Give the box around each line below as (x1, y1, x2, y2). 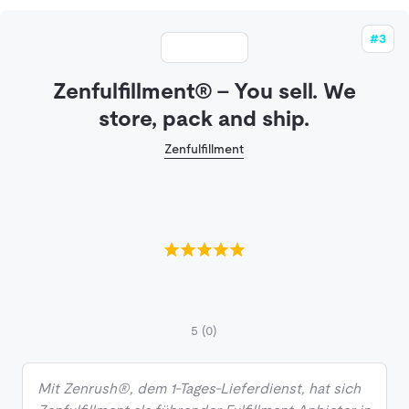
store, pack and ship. (99, 106, 310, 131)
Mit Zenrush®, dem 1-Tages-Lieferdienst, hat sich (37, 380, 361, 398)
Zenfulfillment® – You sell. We (52, 79, 356, 104)
